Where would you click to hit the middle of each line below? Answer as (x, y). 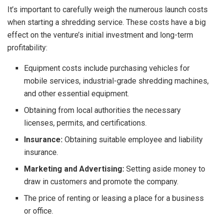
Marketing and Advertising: (74, 169)
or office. (39, 211)
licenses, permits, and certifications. (86, 123)
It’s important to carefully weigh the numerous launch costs (108, 9)
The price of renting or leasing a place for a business (114, 198)
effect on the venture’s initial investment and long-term (100, 35)
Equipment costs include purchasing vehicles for (107, 68)
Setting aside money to (165, 169)
